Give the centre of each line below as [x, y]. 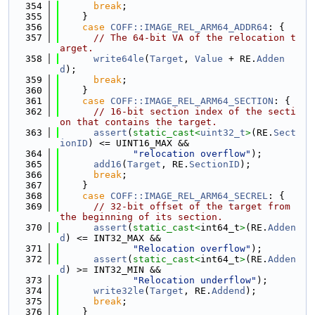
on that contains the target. [139, 122]
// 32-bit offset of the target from [192, 206]
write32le [119, 291]
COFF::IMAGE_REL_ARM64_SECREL [189, 196]
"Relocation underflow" [195, 280]
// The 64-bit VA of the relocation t [195, 38]
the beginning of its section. [141, 217]
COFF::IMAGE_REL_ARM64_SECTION [192, 101]
